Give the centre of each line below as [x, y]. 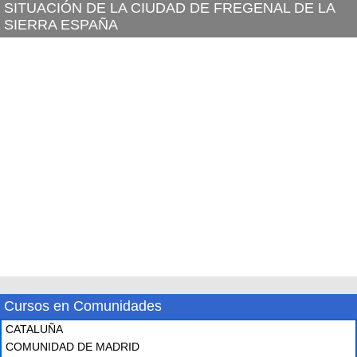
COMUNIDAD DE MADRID [73, 347]
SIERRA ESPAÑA [61, 25]
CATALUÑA [34, 329]
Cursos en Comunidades [83, 306]
